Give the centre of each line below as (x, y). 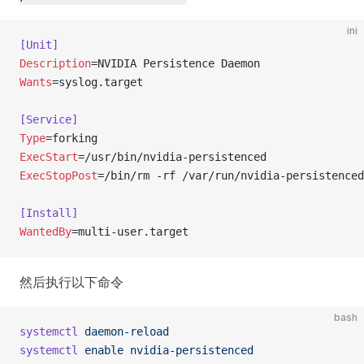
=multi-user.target (130, 232)
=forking (71, 138)
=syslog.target (97, 82)
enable (101, 350)
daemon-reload (123, 331)
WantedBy (45, 232)
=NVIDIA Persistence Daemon (175, 63)
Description (55, 63)
